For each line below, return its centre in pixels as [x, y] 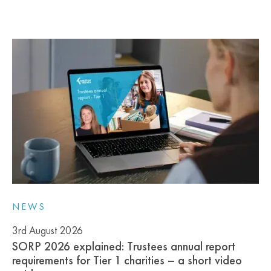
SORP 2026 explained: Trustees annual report [124, 246]
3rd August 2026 [47, 230]
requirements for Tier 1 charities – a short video [127, 260]
